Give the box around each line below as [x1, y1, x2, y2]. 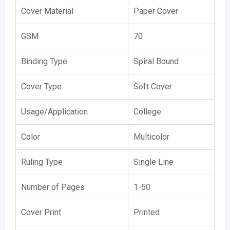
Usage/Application [21, 107, 88, 117]
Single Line [133, 157, 174, 167]
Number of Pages [21, 182, 85, 192]
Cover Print [21, 207, 61, 217]
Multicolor [133, 132, 169, 142]
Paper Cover [133, 6, 178, 16]
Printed [133, 207, 160, 217]
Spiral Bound [133, 56, 179, 66]
